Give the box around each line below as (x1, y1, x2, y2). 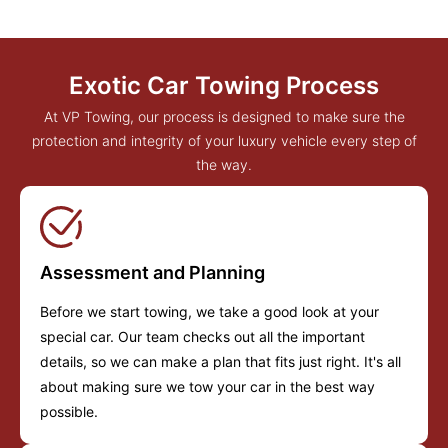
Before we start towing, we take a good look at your (40, 303, 379, 321)
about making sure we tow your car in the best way (40, 378, 375, 396)
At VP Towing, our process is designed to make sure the (43, 108, 405, 126)
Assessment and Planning (40, 262, 265, 284)
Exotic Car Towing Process (69, 71, 379, 101)
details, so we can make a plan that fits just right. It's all (40, 353, 401, 371)
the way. (196, 156, 252, 174)
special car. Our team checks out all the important (40, 328, 365, 346)
